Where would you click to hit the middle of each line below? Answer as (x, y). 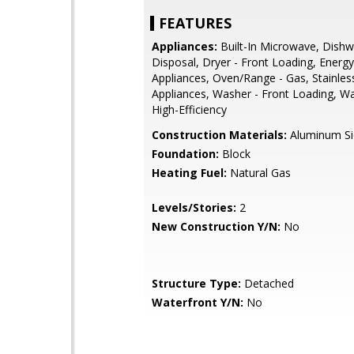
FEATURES (195, 23)
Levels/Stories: (194, 207)
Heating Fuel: (189, 173)
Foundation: (185, 154)
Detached (267, 283)
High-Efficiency (189, 109)
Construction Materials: (219, 135)
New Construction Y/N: (216, 226)
